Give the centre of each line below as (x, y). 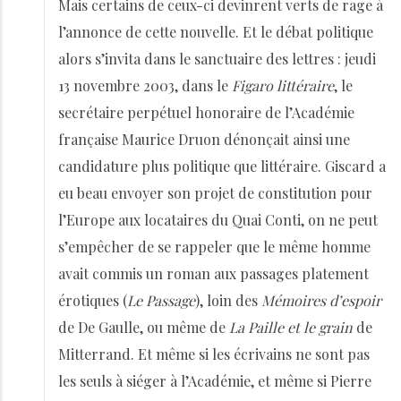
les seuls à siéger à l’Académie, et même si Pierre (215, 381)
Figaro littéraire (283, 85)
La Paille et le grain (291, 327)
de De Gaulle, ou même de (144, 327)
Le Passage (161, 300)
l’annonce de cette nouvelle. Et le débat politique (216, 32)
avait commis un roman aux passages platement (213, 273)
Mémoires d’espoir (321, 300)
